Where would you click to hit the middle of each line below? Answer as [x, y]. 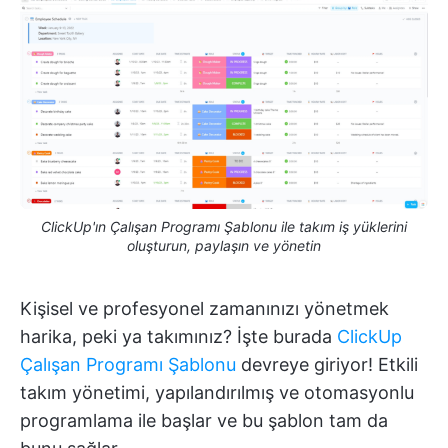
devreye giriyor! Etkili [327, 365]
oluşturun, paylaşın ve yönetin [224, 246]
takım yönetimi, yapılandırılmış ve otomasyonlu [217, 393]
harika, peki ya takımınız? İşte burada [178, 337]
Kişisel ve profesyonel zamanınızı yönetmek [204, 309]
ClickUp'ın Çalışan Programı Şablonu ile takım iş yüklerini [224, 227]
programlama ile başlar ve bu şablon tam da [204, 421]
